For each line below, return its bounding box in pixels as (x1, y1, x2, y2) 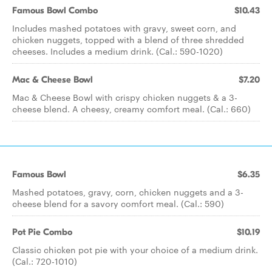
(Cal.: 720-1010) (12, 255, 77, 267)
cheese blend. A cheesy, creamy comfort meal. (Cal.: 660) (12, 103, 251, 115)
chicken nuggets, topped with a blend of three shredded (12, 33, 244, 46)
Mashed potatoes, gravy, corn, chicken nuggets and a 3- (12, 186, 243, 198)
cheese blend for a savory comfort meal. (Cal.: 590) (12, 197, 224, 209)
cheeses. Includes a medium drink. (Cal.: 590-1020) (12, 45, 223, 57)
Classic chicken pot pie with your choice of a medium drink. (12, 243, 258, 256)
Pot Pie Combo (12, 226, 72, 237)
